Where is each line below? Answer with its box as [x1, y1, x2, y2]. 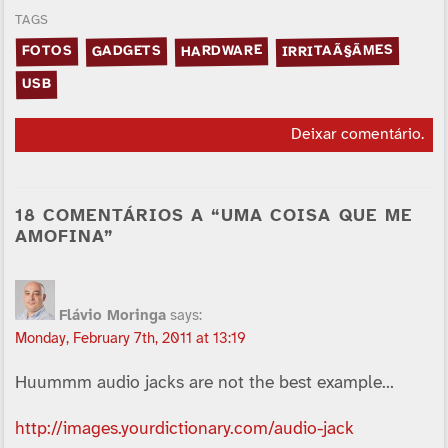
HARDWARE [180, 43, 263, 60]
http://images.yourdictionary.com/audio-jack [14, 419, 354, 438]
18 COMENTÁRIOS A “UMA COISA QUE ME [14, 206, 413, 225]
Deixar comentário [290, 126, 421, 144]
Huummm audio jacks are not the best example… [14, 374, 394, 393]
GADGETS [91, 43, 162, 60]
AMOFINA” [14, 227, 115, 246]
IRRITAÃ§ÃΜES [281, 42, 394, 60]
